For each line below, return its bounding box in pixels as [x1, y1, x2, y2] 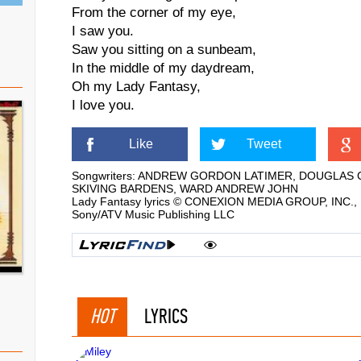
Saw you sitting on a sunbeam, [72, 42, 256, 57]
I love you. [72, 98, 135, 113]
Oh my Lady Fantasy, [72, 79, 201, 94]
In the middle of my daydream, [72, 60, 255, 76]
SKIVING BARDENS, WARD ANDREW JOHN [72, 182, 298, 195]
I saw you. [72, 23, 134, 39]
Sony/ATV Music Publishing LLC [72, 208, 234, 221]
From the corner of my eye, [72, 5, 236, 20]
